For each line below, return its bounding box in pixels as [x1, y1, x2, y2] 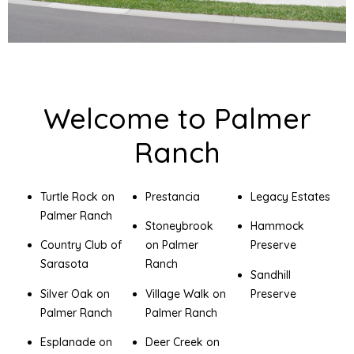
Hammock [250, 219, 305, 234]
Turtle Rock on [40, 190, 115, 204]
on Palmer [145, 238, 198, 253]
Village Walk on [145, 286, 226, 301]
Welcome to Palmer [43, 100, 311, 136]
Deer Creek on [145, 334, 220, 349]
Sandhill [250, 267, 292, 282]
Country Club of [40, 238, 122, 253]
